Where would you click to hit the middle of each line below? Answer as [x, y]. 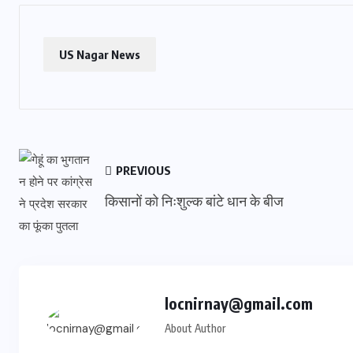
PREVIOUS [142, 170]
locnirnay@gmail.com [239, 303]
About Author [195, 328]
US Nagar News [100, 54]
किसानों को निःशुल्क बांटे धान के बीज [194, 201]
